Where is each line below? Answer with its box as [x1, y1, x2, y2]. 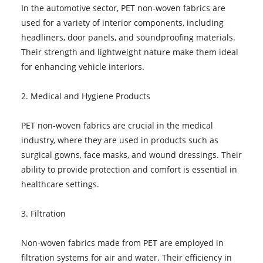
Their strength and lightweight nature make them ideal [21, 46, 238, 58]
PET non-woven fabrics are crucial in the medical [21, 119, 213, 131]
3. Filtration [21, 207, 66, 219]
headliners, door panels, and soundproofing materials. [21, 31, 235, 43]
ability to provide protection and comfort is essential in [21, 163, 237, 175]
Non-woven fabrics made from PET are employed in [21, 237, 224, 248]
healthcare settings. [21, 178, 99, 190]
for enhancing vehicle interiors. [21, 60, 144, 72]
